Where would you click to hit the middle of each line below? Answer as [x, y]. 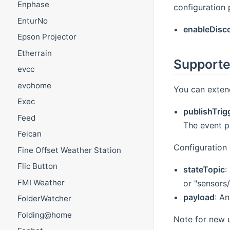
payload [199, 197]
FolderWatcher [44, 199]
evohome [34, 85]
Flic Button [37, 166]
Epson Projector [47, 37]
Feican [29, 134]
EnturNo [32, 21]
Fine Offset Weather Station [69, 150]
